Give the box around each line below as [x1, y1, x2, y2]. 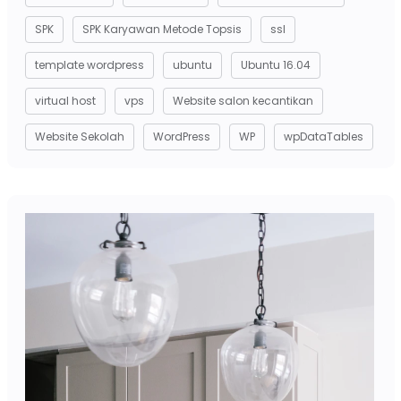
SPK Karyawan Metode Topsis [81, 21, 242, 37]
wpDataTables [283, 128, 363, 144]
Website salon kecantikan [172, 92, 313, 108]
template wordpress [34, 56, 144, 73]
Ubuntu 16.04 [240, 56, 311, 73]
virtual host [34, 92, 96, 108]
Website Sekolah [34, 128, 124, 144]
